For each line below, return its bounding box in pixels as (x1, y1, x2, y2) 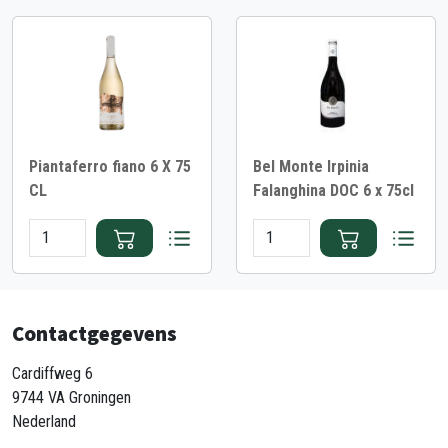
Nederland (12, 412, 76, 431)
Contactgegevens (12, 320, 177, 347)
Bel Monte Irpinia (253, 156, 369, 176)
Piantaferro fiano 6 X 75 (29, 156, 191, 176)
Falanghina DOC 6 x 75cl (253, 180, 414, 200)
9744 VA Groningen (12, 388, 131, 407)
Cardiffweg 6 (12, 364, 93, 383)
